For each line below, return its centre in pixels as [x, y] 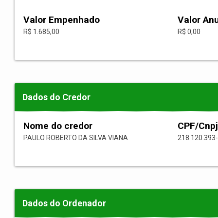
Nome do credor [58, 126]
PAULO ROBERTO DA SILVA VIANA [76, 138]
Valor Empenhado [62, 20]
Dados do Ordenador [64, 203]
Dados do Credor [56, 97]
